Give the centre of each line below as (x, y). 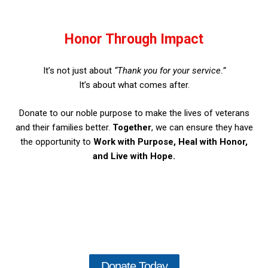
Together (132, 127)
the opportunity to (57, 141)
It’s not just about (78, 71)
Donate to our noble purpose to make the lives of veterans (134, 113)
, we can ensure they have (202, 127)
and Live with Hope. (134, 156)
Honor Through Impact (134, 39)
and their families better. (64, 127)
